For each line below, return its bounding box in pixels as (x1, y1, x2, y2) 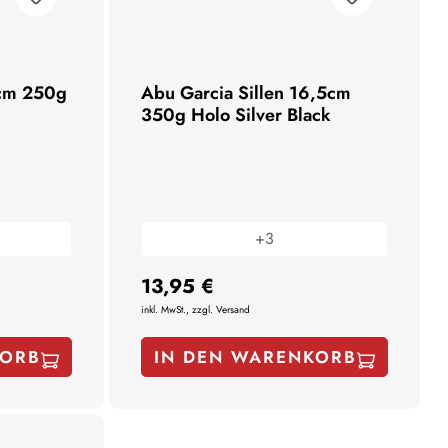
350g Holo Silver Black (141, 101, 332, 128)
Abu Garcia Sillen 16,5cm (141, 79, 352, 106)
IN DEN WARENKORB (154, 344, 358, 369)
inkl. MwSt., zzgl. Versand (141, 301, 251, 317)
